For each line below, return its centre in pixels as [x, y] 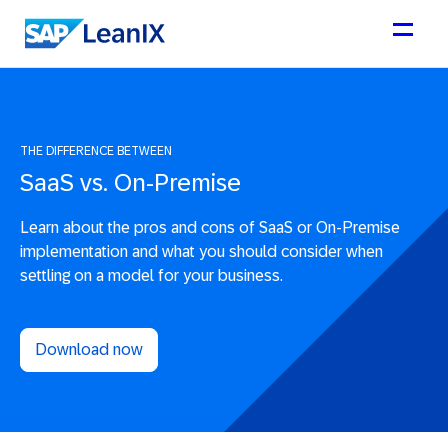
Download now [89, 349]
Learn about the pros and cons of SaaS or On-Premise [210, 227]
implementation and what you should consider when [201, 251]
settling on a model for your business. [151, 275]
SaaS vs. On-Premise [130, 182]
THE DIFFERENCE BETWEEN [96, 151]
